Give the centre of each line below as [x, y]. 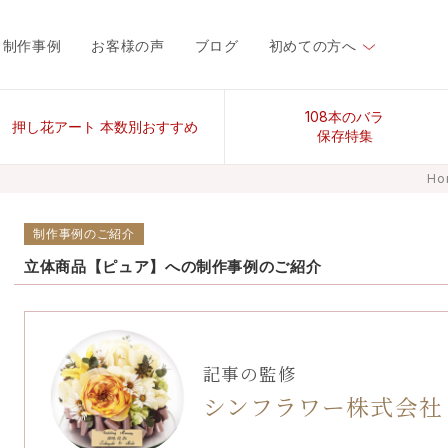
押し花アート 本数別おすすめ [104, 126]
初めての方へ [312, 46]
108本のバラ [344, 116]
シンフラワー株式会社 [322, 407]
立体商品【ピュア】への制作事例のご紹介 [173, 266]
